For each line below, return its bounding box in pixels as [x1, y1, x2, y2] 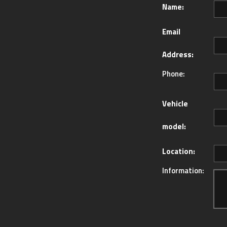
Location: [162, 145, 195, 158]
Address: [162, 49, 194, 61]
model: [162, 121, 186, 133]
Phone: [162, 68, 185, 80]
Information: [162, 165, 204, 177]
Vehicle [162, 98, 188, 110]
